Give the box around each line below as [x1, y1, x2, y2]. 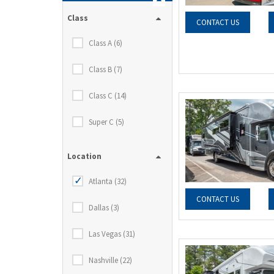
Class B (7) [89, 64, 122, 75]
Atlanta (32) [89, 176, 127, 187]
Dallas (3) [89, 202, 119, 213]
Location [67, 151, 102, 161]
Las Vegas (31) [89, 229, 135, 239]
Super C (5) [89, 117, 124, 127]
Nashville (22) [89, 255, 132, 265]
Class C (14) [89, 91, 127, 101]
